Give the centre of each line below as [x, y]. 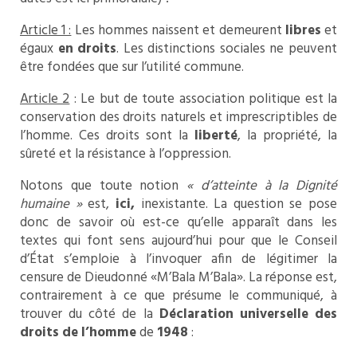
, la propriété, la [287, 136]
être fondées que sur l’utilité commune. [132, 68]
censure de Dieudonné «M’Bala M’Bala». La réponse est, [178, 278]
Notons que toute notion [103, 186]
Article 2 [45, 100]
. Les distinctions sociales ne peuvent [227, 49]
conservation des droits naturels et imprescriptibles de [178, 118]
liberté [216, 136]
